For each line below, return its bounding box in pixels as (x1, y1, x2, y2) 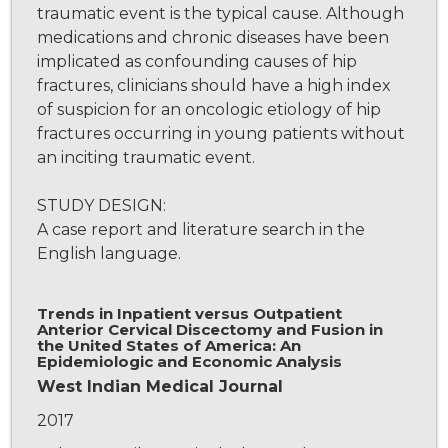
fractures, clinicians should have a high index (37, 76, 392, 96)
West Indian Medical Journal (37, 377, 284, 397)
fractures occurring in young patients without (37, 124, 406, 144)
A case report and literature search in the (37, 220, 366, 240)
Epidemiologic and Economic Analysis (37, 352, 343, 372)
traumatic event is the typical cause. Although (37, 4, 405, 24)
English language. (37, 244, 182, 264)
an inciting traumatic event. (37, 148, 256, 168)
